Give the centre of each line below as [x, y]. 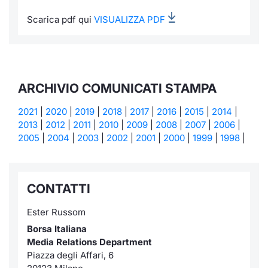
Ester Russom [56, 212]
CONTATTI [59, 189]
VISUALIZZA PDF [130, 19]
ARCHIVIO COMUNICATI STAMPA [117, 88]
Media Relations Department [89, 242]
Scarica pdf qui [60, 19]
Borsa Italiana [57, 229]
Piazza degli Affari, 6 [70, 255]
